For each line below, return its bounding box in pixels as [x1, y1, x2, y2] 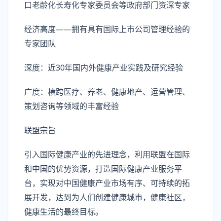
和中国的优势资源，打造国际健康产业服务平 [24, 163, 182, 174]
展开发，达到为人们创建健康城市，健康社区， [24, 192, 190, 203]
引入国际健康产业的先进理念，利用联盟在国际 [24, 149, 190, 160]
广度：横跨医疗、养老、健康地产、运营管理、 [24, 86, 190, 97]
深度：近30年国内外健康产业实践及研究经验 [24, 62, 183, 73]
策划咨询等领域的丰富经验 [24, 101, 119, 111]
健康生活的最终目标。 [24, 206, 103, 217]
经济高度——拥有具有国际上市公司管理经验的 [24, 24, 190, 35]
